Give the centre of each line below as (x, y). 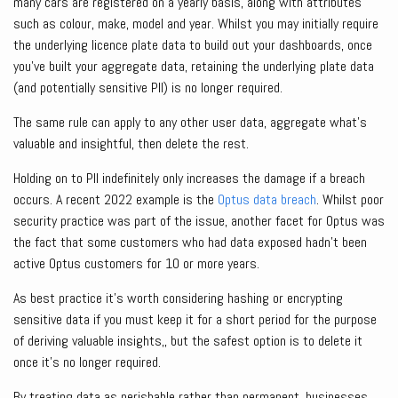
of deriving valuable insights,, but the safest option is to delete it (188, 341)
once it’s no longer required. (87, 362)
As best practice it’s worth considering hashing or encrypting (178, 298)
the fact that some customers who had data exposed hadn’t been (190, 243)
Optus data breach (267, 200)
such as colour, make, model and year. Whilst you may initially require (196, 24)
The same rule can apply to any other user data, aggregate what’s (190, 123)
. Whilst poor (350, 200)
